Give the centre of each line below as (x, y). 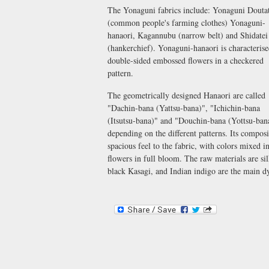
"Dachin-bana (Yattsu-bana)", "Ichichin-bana (184, 108)
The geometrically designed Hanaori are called (186, 95)
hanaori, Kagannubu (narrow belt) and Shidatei (188, 35)
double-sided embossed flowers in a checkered (186, 60)
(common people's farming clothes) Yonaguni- (186, 22)
